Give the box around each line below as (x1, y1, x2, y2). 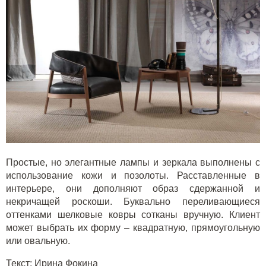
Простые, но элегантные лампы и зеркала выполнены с (6, 157, 260, 168)
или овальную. (6, 236, 70, 246)
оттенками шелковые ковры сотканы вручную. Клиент (6, 210, 260, 220)
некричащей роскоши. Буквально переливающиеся (6, 197, 260, 207)
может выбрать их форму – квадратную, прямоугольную (6, 223, 260, 233)
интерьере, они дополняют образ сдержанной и (6, 183, 260, 194)
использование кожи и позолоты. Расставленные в (6, 170, 260, 181)
